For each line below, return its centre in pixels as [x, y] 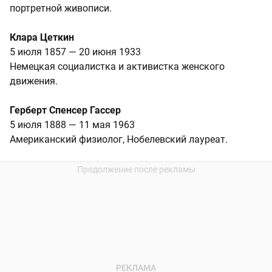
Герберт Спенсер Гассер [65, 110]
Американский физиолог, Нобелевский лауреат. [119, 140]
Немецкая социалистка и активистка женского [117, 67]
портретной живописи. [61, 8]
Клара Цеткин [42, 38]
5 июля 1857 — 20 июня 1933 [75, 52]
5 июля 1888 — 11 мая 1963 [72, 125]
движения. [34, 81]
